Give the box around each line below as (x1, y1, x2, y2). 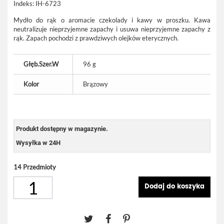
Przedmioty (23, 163, 56, 171)
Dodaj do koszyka (144, 181, 204, 192)
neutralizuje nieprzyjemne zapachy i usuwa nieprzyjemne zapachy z (13, 25, 210, 33)
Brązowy (83, 80, 108, 88)
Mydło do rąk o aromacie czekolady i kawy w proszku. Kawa (13, 16, 210, 24)
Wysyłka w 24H (16, 139, 60, 146)
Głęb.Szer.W (23, 60, 58, 68)
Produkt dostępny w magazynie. (16, 125, 108, 132)
